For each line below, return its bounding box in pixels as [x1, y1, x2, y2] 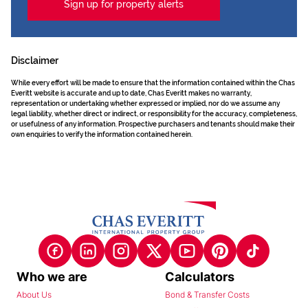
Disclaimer [11, 55, 58, 66]
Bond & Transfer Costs [165, 289, 250, 300]
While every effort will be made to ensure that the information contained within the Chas [11, 79, 295, 87]
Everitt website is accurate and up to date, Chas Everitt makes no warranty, [11, 89, 252, 97]
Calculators [165, 269, 234, 285]
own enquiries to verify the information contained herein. [11, 131, 192, 138]
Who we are [16, 269, 87, 285]
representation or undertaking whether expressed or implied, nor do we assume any [11, 100, 280, 107]
